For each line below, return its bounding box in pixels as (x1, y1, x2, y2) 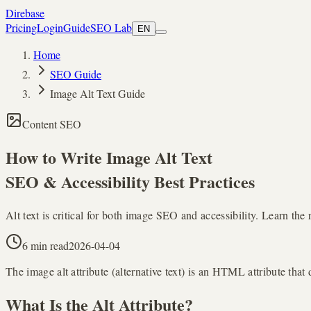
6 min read (22, 237, 69, 253)
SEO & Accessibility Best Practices (6, 169, 255, 194)
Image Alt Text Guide (50, 86, 145, 101)
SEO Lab (90, 20, 132, 35)
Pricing (6, 20, 37, 35)
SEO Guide (50, 67, 101, 81)
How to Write (6, 144, 106, 169)
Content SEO (22, 117, 81, 131)
